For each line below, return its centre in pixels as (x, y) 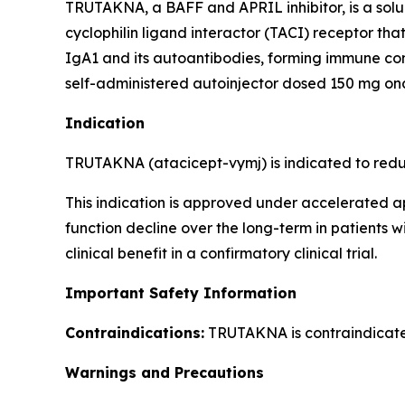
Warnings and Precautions (165, 373)
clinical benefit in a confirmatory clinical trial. (221, 254)
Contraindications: (135, 333)
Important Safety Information (181, 293)
